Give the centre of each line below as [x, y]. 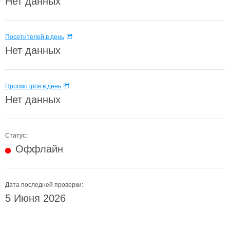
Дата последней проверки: [44, 185]
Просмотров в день [33, 86]
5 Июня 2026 [35, 198]
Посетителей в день [35, 37]
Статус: [16, 136]
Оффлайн [39, 149]
